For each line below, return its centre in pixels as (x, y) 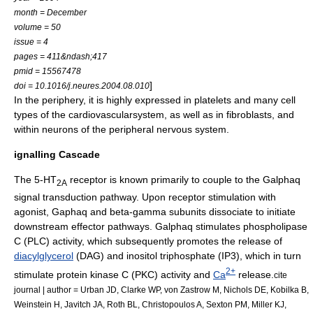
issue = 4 (31, 42)
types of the (41, 115)
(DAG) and (100, 256)
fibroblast (247, 115)
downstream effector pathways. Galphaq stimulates (129, 227)
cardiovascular (101, 115)
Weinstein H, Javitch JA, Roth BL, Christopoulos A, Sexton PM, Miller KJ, (150, 304)
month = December (50, 13)
